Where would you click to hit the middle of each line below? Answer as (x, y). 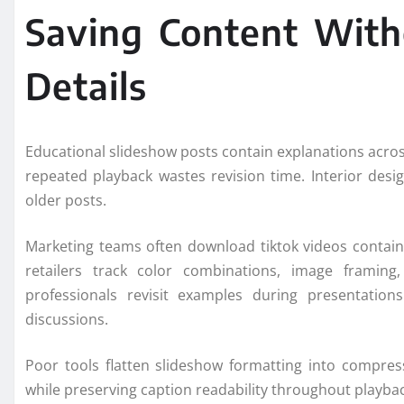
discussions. (67, 320)
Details (86, 86)
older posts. (66, 201)
